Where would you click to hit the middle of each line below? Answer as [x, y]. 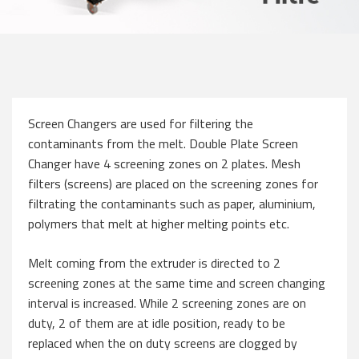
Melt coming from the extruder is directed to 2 [154, 262]
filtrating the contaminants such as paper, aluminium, [172, 203]
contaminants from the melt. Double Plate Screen [163, 143]
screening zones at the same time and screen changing [177, 282]
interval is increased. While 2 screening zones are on [167, 303]
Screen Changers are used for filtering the [141, 123]
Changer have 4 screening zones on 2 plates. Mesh [164, 163]
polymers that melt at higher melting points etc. [159, 223]
